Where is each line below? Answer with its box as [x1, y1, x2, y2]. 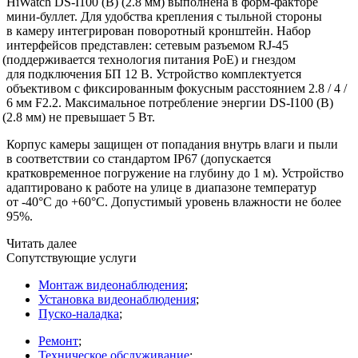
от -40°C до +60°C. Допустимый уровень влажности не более [6, 194, 341, 209]
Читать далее [6, 236, 77, 250]
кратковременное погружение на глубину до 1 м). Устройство [6, 165, 344, 180]
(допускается [201, 151, 271, 165]
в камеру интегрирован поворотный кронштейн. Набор [6, 23, 311, 38]
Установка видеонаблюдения [38, 292, 196, 306]
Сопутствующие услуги [6, 250, 137, 265]
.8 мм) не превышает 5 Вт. [13, 109, 156, 124]
